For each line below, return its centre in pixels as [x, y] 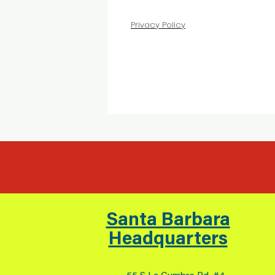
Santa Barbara [168, 221]
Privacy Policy [158, 25]
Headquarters [168, 240]
